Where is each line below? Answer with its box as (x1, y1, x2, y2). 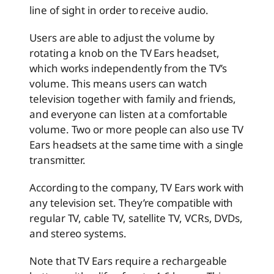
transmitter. (29, 152, 86, 167)
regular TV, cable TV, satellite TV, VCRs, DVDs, (29, 210, 243, 225)
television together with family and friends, (29, 91, 237, 106)
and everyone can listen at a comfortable (29, 106, 228, 121)
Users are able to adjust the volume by (29, 30, 215, 45)
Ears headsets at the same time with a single (29, 137, 244, 152)
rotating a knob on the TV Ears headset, (29, 45, 220, 60)
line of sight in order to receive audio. (29, 2, 209, 17)
